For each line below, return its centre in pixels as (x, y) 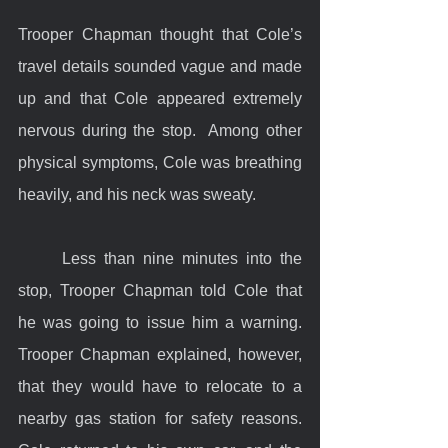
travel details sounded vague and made (160, 66)
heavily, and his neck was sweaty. (137, 194)
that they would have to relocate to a (160, 386)
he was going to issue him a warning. (160, 322)
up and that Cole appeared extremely (160, 98)
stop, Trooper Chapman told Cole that (160, 290)
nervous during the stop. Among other (160, 130)
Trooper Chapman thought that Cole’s (160, 34)
